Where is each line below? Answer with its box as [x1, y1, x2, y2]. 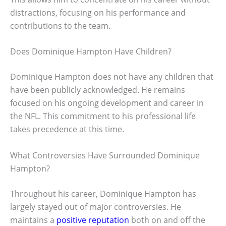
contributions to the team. [10, 20, 110, 31]
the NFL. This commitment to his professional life [10, 110, 196, 122]
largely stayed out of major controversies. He [10, 201, 181, 212]
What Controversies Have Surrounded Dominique [10, 149, 200, 161]
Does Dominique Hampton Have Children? [10, 46, 172, 58]
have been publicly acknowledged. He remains [10, 84, 185, 96]
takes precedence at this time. [10, 124, 124, 135]
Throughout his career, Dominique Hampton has [10, 188, 196, 199]
